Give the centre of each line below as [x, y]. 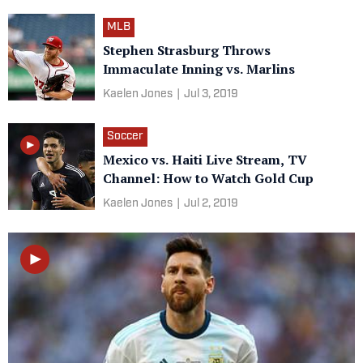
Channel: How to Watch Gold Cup [208, 178]
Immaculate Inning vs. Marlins [199, 69]
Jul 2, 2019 [211, 204]
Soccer [125, 137]
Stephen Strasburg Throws [187, 50]
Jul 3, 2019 [211, 94]
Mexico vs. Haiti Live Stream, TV [205, 160]
